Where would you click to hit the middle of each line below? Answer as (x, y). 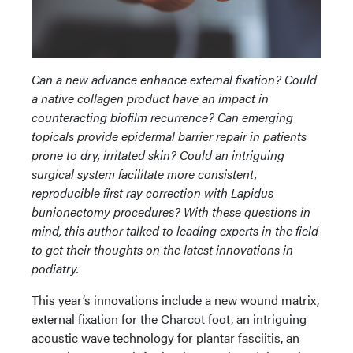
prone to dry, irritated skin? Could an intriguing (158, 154)
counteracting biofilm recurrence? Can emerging (162, 117)
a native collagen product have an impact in (150, 98)
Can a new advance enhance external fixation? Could (174, 79)
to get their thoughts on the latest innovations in (162, 249)
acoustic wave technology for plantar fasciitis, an (165, 337)
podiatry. (55, 268)
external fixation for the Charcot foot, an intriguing (169, 318)
